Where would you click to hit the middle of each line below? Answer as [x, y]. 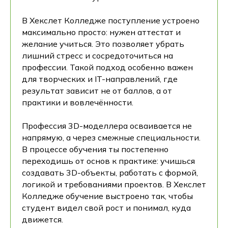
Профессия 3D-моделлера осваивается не [107, 126]
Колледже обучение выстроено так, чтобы [107, 196]
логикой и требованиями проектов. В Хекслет [114, 184]
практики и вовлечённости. [78, 102]
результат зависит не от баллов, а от [97, 91]
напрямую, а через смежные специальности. [111, 137]
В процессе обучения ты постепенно [95, 149]
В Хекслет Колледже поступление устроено [111, 20]
